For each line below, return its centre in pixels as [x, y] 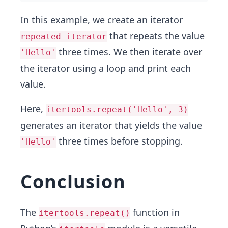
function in [155, 212]
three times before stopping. [119, 141]
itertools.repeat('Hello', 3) [117, 110]
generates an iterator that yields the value [111, 125]
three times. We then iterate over [129, 52]
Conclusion [73, 181]
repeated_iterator [64, 36]
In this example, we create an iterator [102, 20]
